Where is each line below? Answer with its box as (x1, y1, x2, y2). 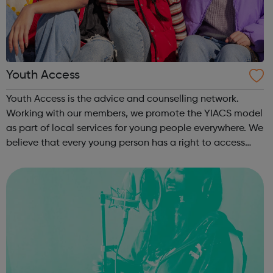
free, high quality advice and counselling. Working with (6, 152, 250, 163)
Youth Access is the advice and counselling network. (6, 94, 239, 104)
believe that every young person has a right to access (6, 138, 245, 148)
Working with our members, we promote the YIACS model (6, 108, 263, 119)
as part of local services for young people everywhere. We (6, 123, 249, 133)
